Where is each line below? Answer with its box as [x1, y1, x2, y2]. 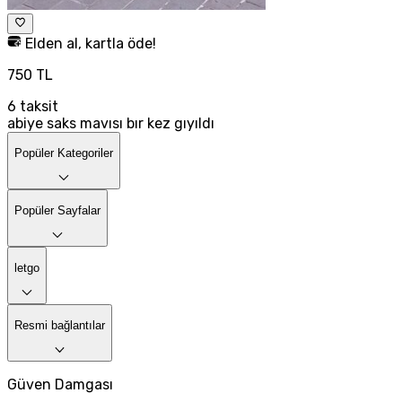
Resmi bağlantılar [14, 318, 105, 332]
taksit [16, 97, 58, 115]
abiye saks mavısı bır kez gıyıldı [7, 114, 214, 132]
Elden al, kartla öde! [22, 34, 156, 52]
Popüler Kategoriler [14, 145, 113, 160]
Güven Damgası [7, 375, 113, 393]
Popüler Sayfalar [14, 203, 100, 217]
